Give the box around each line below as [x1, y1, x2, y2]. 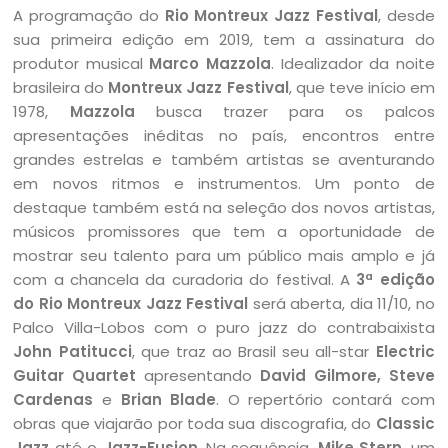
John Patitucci [13, 340, 132, 362]
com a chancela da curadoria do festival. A [13, 268, 357, 290]
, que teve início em [288, 76, 435, 98]
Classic [375, 412, 435, 434]
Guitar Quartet [13, 364, 137, 386]
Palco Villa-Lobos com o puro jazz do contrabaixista [13, 316, 435, 338]
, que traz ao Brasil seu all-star [131, 340, 376, 362]
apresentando [136, 364, 260, 386]
